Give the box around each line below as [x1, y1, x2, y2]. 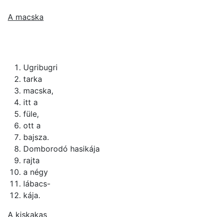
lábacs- [23, 179, 50, 189]
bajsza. [23, 132, 49, 142]
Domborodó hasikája [23, 144, 100, 154]
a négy [23, 167, 48, 177]
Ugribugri [23, 62, 58, 73]
